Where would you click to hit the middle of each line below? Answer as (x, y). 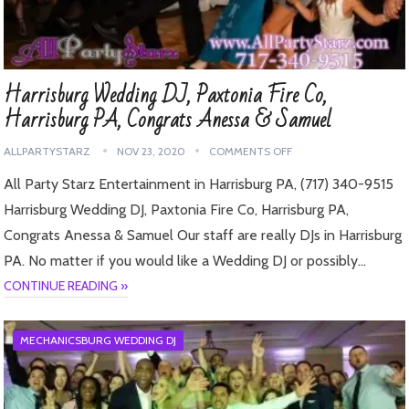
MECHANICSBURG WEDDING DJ (99, 340)
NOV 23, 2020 (152, 151)
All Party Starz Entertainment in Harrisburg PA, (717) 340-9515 (199, 184)
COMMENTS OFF (251, 151)
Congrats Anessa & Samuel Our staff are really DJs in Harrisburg (203, 235)
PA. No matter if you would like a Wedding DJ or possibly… (185, 260)
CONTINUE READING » (66, 285)
